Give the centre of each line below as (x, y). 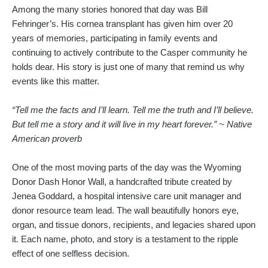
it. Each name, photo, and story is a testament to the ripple (125, 240)
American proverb (47, 139)
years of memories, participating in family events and (115, 39)
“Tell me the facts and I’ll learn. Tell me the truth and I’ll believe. (133, 110)
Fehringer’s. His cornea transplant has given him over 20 (122, 24)
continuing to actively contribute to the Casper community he (130, 53)
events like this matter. (56, 82)
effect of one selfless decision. (71, 254)
